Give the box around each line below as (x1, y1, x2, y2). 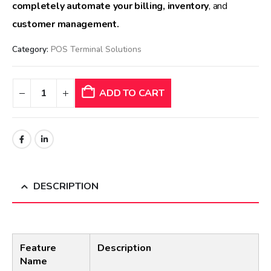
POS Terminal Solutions (51, 43, 142, 55)
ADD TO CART (99, 87, 165, 100)
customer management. (12, 17, 119, 31)
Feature (20, 241, 56, 255)
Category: (12, 43, 51, 55)
